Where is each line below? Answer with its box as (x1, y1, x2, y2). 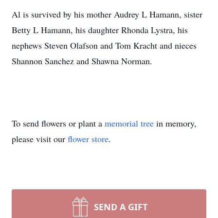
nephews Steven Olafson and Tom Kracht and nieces (12, 39, 197, 51)
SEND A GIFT (94, 201, 147, 213)
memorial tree (105, 117, 154, 129)
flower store (68, 133, 109, 145)
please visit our (12, 133, 68, 145)
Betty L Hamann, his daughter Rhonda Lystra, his (12, 24, 188, 36)
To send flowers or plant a (12, 117, 105, 129)
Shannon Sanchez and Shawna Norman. (12, 55, 152, 67)
